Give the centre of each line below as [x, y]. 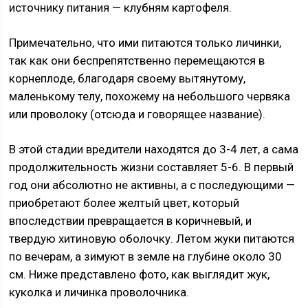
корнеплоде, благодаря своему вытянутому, [128, 78]
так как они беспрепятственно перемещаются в [137, 60]
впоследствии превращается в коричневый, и [131, 221]
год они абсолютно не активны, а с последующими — [152, 185]
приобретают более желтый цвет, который [124, 203]
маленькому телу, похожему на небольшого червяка [150, 96]
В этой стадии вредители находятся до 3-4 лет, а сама [154, 149]
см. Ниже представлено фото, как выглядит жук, [140, 274]
